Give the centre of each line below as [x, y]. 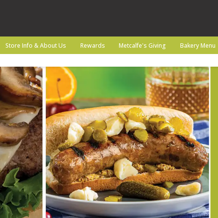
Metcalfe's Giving [143, 45]
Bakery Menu [198, 45]
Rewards [92, 45]
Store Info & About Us [36, 45]
